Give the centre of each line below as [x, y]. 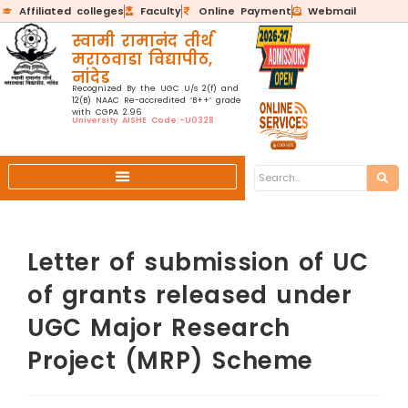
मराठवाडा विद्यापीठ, [142, 59]
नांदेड [90, 77]
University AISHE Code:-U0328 [143, 120]
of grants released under [189, 295]
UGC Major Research [158, 328]
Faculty [161, 11]
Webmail [332, 11]
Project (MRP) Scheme [170, 361]
